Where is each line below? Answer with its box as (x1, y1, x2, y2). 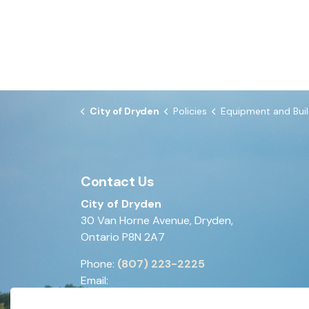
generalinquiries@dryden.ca (81, 290, 237, 304)
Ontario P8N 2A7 (81, 230, 165, 244)
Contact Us (81, 172, 154, 190)
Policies (172, 105, 207, 117)
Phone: (81, 257, 117, 271)
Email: (81, 273, 108, 288)
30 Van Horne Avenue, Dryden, (81, 213, 233, 228)
